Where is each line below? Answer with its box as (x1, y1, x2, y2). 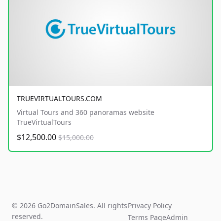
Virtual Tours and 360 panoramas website (17, 108, 154, 117)
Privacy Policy (128, 201, 172, 211)
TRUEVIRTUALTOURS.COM (17, 94, 102, 104)
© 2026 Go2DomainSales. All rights (12, 201, 127, 211)
